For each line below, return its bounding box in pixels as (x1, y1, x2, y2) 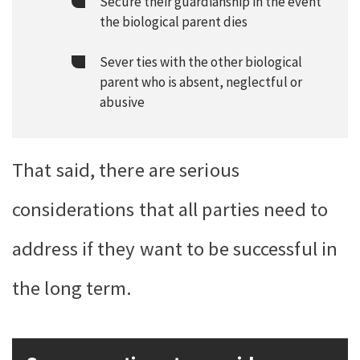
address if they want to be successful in (12, 236, 338, 262)
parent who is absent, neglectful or (99, 73, 302, 92)
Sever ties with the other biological (99, 53, 302, 72)
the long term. (12, 276, 133, 301)
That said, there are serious (12, 157, 239, 183)
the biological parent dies (99, 12, 247, 31)
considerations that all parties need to (12, 197, 328, 223)
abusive (99, 93, 145, 112)
